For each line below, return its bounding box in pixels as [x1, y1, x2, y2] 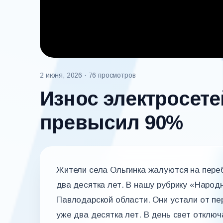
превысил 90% [40, 111, 183, 133]
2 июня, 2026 [40, 71, 83, 79]
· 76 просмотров [84, 71, 136, 79]
